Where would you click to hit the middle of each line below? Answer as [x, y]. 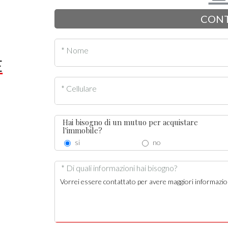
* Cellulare [79, 88]
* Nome [75, 50]
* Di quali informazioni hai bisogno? [119, 168]
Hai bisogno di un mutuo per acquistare [130, 122]
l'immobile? [82, 130]
